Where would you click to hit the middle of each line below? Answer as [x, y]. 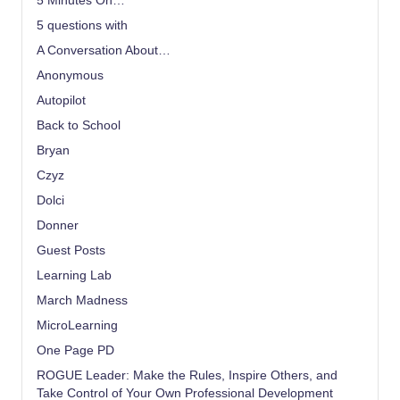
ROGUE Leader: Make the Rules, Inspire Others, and [187, 375]
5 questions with [82, 25]
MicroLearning [77, 325]
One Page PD [75, 350]
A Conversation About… [104, 50]
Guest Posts [71, 250]
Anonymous [70, 75]
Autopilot [61, 100]
